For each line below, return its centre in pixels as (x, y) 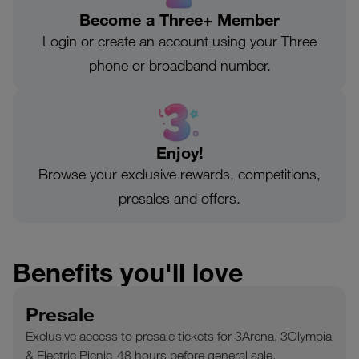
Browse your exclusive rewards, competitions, (179, 173)
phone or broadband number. (179, 65)
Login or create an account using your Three (179, 40)
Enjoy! (179, 152)
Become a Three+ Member (179, 19)
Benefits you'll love (128, 272)
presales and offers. (179, 198)
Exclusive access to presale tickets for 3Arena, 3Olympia (179, 335)
